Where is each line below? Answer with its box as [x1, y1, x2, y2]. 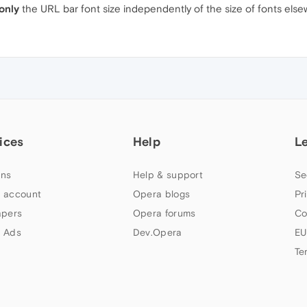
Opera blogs [132, 188, 191, 199]
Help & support [132, 169, 204, 180]
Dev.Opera [132, 227, 182, 238]
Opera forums [132, 208, 196, 219]
